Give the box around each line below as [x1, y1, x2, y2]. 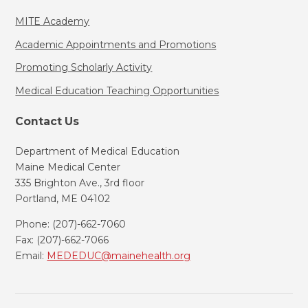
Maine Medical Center [15, 160, 121, 173]
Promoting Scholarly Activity [15, 61, 153, 74]
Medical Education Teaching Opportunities [15, 84, 219, 97]
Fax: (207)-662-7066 [15, 233, 109, 246]
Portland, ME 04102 [15, 192, 111, 205]
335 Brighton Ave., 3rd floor [15, 176, 145, 189]
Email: [15, 249, 47, 262]
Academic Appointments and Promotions [15, 38, 217, 51]
